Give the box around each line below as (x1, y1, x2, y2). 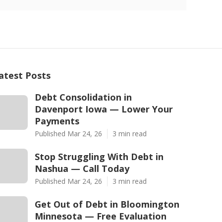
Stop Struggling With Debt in (35, 151, 164, 163)
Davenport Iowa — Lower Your (35, 103, 173, 115)
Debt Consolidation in (35, 91, 132, 103)
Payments (35, 115, 79, 127)
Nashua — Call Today (35, 163, 129, 174)
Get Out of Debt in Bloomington (35, 198, 179, 210)
